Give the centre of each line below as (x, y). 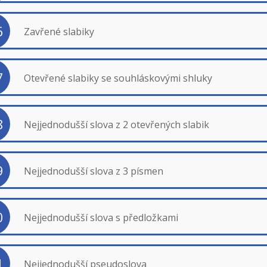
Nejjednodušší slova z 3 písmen (93, 171)
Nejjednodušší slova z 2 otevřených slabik (116, 124)
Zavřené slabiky (59, 31)
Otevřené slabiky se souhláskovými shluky (118, 78)
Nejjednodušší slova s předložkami (101, 217)
